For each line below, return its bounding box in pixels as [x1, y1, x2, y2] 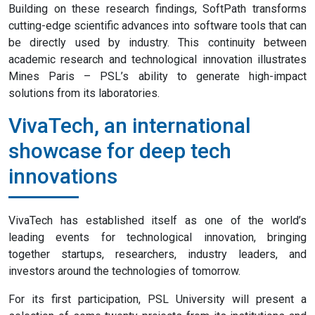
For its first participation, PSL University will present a [8, 292, 307, 307]
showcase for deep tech [8, 139, 231, 164]
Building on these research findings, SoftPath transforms [8, 2, 307, 16]
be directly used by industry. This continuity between [8, 36, 307, 50]
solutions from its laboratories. [8, 86, 160, 101]
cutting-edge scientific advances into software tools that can [8, 19, 307, 33]
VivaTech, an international [8, 113, 251, 139]
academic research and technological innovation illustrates [8, 53, 307, 67]
